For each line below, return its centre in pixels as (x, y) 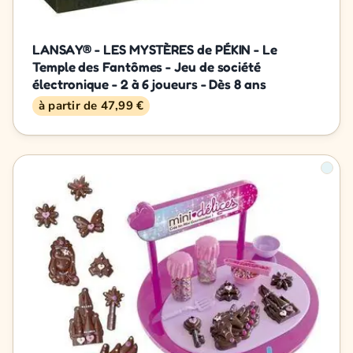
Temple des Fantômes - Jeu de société (147, 66)
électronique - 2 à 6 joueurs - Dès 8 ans (149, 84)
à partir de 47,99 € (91, 105)
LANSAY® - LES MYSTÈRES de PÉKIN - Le (155, 49)
